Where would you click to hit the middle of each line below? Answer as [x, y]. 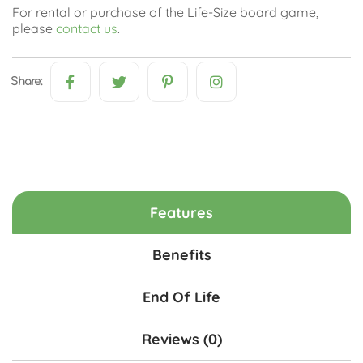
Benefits [181, 255]
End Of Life [181, 297]
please [34, 28]
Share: [26, 81]
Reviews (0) [181, 339]
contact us [87, 28]
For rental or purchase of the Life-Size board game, [165, 12]
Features [181, 213]
